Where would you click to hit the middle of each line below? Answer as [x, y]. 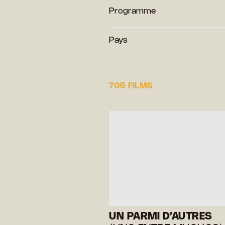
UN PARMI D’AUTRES [161, 216]
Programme [132, 11]
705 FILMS [131, 86]
